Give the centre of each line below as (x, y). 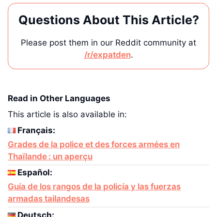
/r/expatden (107, 55)
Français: (36, 131)
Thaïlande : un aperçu (50, 157)
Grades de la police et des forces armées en (94, 145)
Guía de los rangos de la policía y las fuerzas (94, 187)
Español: (35, 173)
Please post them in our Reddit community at (108, 43)
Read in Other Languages (59, 99)
